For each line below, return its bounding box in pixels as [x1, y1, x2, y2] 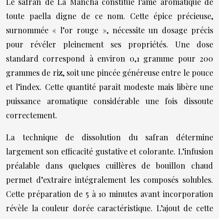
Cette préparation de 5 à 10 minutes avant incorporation [6, 189, 213, 199]
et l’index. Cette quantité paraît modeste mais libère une [6, 82, 213, 92]
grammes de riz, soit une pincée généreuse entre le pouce [6, 67, 213, 78]
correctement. [6, 110, 57, 120]
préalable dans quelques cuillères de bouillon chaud [6, 160, 213, 171]
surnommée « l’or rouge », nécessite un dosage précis [6, 25, 213, 35]
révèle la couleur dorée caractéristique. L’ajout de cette [6, 203, 213, 213]
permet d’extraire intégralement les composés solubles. [6, 175, 213, 185]
